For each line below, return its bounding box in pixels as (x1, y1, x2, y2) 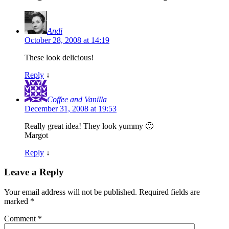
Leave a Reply (4, 167, 64, 178)
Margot (25, 130, 48, 140)
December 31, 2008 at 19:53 (25, 104, 117, 113)
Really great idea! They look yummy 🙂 (25, 121, 153, 130)
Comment (4, 214, 38, 223)
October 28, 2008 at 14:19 (25, 35, 109, 44)
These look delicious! (25, 53, 94, 62)
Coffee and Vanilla (47, 95, 107, 104)
